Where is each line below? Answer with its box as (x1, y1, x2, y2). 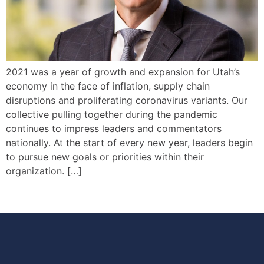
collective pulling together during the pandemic (6, 108, 217, 120)
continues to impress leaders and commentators (6, 123, 222, 134)
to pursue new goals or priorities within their (6, 151, 204, 163)
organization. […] (6, 165, 82, 177)
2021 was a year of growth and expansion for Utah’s (6, 66, 240, 78)
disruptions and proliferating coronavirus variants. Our (6, 94, 247, 106)
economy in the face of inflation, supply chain (6, 80, 210, 92)
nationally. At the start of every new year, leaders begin (6, 137, 253, 148)
